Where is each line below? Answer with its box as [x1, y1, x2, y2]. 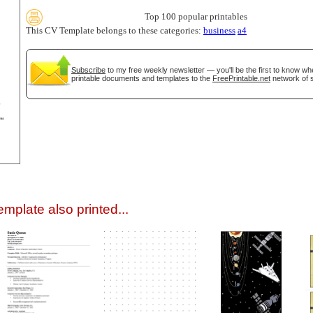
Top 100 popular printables [145, 12, 247, 22]
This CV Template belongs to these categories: [26, 26, 203, 36]
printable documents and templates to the [71, 74, 212, 82]
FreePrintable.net [212, 74, 270, 82]
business [203, 26, 235, 36]
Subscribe [71, 66, 105, 74]
